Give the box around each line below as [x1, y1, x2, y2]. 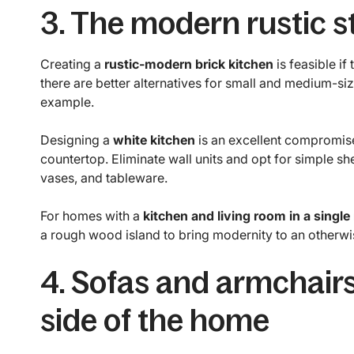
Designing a [40, 132, 113, 149]
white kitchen [112, 132, 195, 149]
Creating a [40, 56, 104, 73]
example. [40, 94, 94, 111]
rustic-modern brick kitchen [104, 56, 273, 73]
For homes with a [40, 208, 143, 224]
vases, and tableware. [40, 170, 168, 186]
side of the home [40, 303, 269, 338]
